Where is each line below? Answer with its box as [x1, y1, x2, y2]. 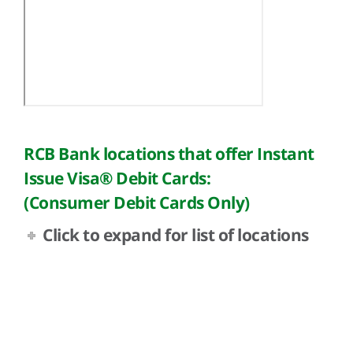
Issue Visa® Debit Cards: [24, 167, 210, 190]
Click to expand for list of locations [43, 224, 309, 247]
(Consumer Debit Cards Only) [24, 191, 250, 214]
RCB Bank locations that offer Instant [24, 143, 314, 165]
